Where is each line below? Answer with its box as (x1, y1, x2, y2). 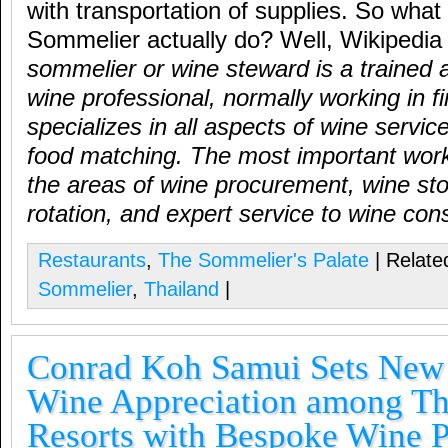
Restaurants (38, 249, 146, 271)
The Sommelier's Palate (158, 249, 369, 271)
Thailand (144, 278, 219, 300)
